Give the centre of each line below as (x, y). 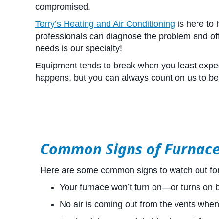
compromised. (63, 7)
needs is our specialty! (79, 48)
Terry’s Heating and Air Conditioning (105, 24)
